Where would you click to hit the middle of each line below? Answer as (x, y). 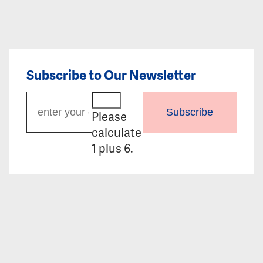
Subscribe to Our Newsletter (111, 75)
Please (109, 117)
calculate (117, 132)
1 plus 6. (113, 148)
